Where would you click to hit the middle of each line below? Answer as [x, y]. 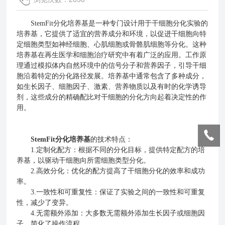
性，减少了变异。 [45, 202]
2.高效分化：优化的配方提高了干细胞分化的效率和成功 [111, 171]
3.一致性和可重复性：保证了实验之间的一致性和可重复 [111, 192]
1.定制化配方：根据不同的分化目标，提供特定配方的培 [111, 150]
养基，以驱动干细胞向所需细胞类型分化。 [84, 160]
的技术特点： [112, 139]
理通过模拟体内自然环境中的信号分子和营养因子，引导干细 [112, 65]
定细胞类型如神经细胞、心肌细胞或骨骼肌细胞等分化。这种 [112, 44]
